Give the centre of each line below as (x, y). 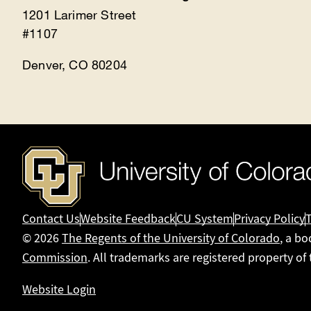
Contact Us (51, 219)
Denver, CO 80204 (75, 65)
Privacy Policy (270, 219)
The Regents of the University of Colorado (171, 239)
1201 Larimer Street (79, 15)
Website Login (59, 290)
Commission (55, 258)
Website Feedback (128, 219)
